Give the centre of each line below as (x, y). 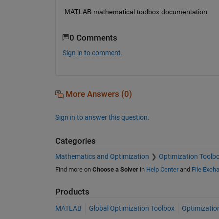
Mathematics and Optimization (102, 157)
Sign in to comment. (92, 53)
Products (72, 192)
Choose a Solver (115, 170)
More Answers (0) (98, 94)
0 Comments (93, 38)
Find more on (74, 170)
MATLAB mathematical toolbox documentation (136, 11)
